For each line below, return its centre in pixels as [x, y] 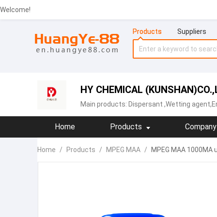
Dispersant [146, 104]
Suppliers [192, 31]
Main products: [104, 104]
